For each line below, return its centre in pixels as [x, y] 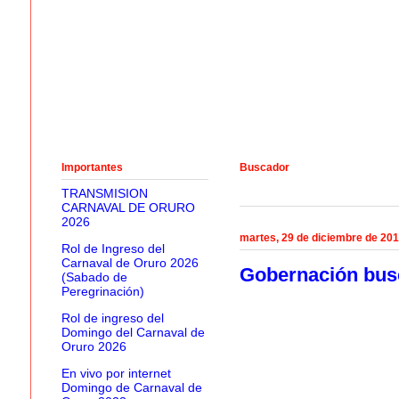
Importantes [92, 168]
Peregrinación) [102, 292]
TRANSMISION [104, 194]
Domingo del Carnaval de [133, 333]
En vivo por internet [116, 374]
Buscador [264, 168]
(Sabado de [94, 277]
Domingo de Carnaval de [131, 388]
